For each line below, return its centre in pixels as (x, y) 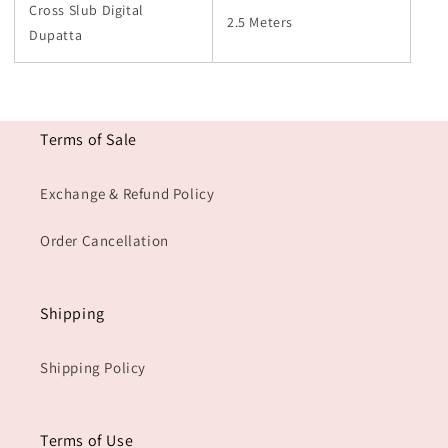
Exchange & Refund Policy (127, 194)
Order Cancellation (104, 241)
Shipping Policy (93, 368)
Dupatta (56, 35)
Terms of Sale (88, 140)
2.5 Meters (260, 22)
